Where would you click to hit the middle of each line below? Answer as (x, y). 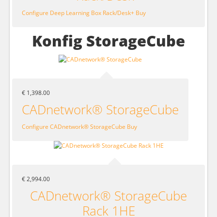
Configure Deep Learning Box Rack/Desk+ (78, 13)
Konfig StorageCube (108, 40)
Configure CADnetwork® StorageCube (74, 126)
